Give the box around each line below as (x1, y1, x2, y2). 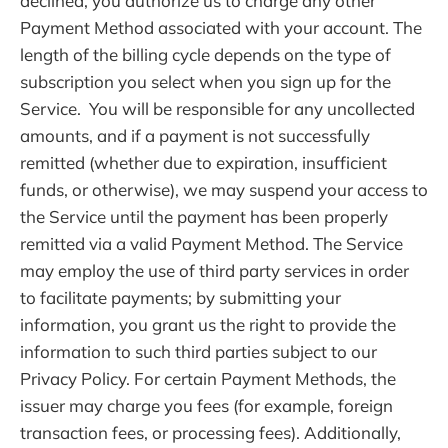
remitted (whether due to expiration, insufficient (20, 152, 387, 174)
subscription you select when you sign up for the (20, 71, 391, 93)
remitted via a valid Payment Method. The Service (20, 233, 403, 255)
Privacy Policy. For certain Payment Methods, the (20, 368, 396, 390)
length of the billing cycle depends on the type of (20, 44, 391, 66)
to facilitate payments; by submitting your (20, 287, 341, 309)
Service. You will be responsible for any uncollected (20, 98, 415, 120)
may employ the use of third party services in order (20, 260, 409, 282)
